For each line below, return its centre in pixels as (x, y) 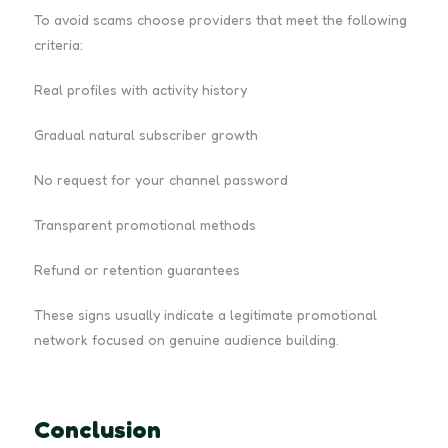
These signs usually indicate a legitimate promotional (205, 314)
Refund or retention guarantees (137, 269)
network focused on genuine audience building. (186, 339)
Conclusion (97, 429)
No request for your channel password (161, 179)
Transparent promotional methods (145, 224)
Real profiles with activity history (140, 89)
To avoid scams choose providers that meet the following (220, 19)
